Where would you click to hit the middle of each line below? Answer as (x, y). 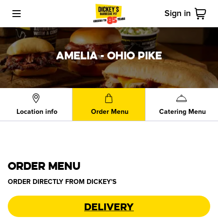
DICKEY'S (101, 182)
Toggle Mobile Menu (39, 18)
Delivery (109, 206)
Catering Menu (183, 112)
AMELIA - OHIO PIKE (109, 55)
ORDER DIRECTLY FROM (46, 182)
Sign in (178, 13)
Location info (37, 112)
